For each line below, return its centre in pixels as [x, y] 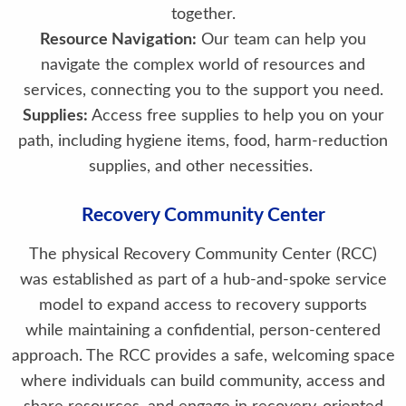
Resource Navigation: [118, 40]
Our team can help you [281, 40]
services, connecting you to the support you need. [203, 91]
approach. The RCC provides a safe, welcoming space [203, 356]
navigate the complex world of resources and [203, 65]
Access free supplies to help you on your [236, 116]
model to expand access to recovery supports [203, 305]
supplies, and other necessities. [203, 167]
